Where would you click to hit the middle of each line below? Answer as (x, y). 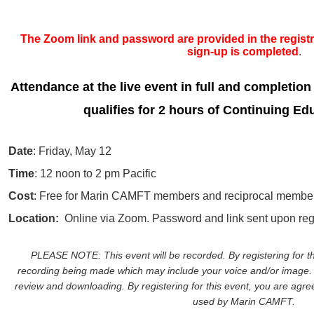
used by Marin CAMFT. (244, 302)
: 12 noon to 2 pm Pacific (96, 173)
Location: (34, 218)
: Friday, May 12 (73, 151)
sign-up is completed (243, 51)
